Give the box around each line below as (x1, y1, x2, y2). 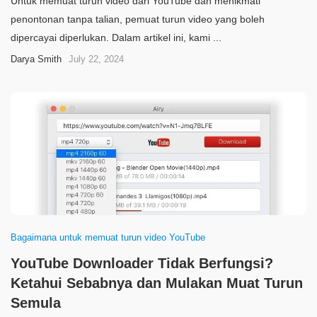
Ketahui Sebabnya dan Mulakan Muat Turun (11, 275, 303, 291)
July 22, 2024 (69, 54, 124, 64)
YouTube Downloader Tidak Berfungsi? (11, 255, 273, 271)
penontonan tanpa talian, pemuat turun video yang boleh (11, 13, 265, 25)
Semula (11, 295, 61, 311)
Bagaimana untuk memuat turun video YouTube (11, 232, 205, 243)
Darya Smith (11, 54, 62, 64)
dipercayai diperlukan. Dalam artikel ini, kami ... (11, 32, 221, 43)
